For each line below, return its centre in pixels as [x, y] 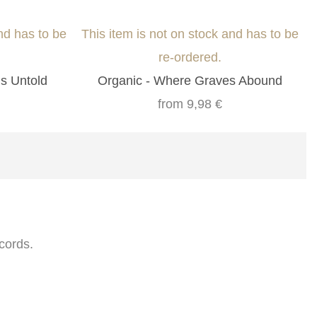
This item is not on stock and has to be [190, 34]
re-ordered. [190, 58]
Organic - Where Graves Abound [190, 81]
